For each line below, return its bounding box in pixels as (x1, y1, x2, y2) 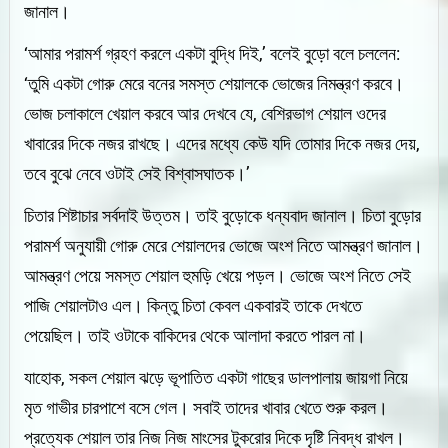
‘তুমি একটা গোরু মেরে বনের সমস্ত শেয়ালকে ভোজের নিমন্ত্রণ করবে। (24, 72, 405, 94)
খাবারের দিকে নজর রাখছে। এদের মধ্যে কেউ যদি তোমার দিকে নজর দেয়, (24, 132, 421, 154)
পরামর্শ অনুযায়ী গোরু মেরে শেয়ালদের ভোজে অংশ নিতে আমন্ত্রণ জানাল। (24, 234, 424, 256)
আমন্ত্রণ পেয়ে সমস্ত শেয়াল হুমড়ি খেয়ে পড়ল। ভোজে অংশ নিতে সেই (24, 264, 412, 286)
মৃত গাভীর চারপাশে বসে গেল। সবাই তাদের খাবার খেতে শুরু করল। (24, 396, 389, 418)
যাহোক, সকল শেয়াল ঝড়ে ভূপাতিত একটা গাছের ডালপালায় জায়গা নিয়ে (24, 366, 409, 388)
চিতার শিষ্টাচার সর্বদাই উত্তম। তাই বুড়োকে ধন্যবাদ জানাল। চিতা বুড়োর (24, 204, 422, 226)
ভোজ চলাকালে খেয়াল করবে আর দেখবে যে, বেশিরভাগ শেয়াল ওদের (24, 102, 387, 124)
